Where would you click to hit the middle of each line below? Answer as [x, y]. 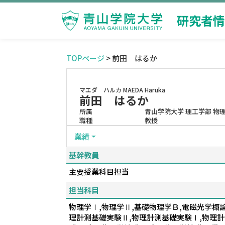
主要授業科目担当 [99, 172]
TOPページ [85, 58]
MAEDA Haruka [144, 90]
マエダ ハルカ [100, 90]
